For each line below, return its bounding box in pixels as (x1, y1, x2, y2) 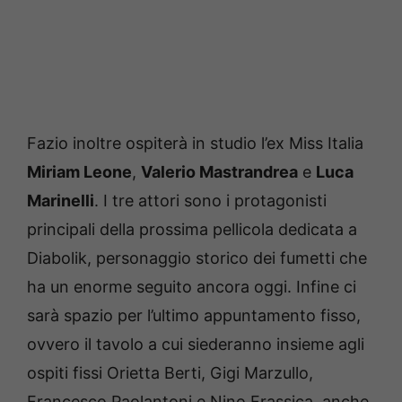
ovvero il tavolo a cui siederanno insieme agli (27, 334, 364, 354)
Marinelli (27, 190, 94, 210)
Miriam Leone (27, 162, 132, 181)
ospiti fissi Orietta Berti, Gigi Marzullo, (27, 363, 313, 382)
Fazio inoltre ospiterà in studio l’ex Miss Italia (27, 133, 363, 153)
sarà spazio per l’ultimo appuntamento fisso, (27, 305, 361, 325)
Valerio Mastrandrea (141, 162, 298, 181)
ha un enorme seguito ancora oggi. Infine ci (27, 276, 356, 296)
